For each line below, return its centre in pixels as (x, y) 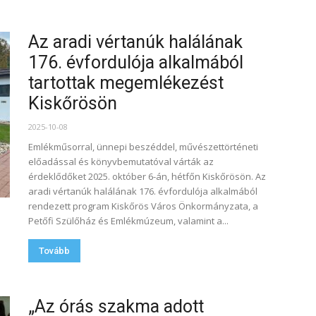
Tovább (54, 251)
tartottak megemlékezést (126, 83)
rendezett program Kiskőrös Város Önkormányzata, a (143, 206)
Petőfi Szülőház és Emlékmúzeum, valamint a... (128, 221)
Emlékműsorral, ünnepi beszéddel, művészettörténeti (143, 147)
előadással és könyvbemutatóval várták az (121, 162)
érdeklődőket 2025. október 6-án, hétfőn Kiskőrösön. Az (147, 176)
